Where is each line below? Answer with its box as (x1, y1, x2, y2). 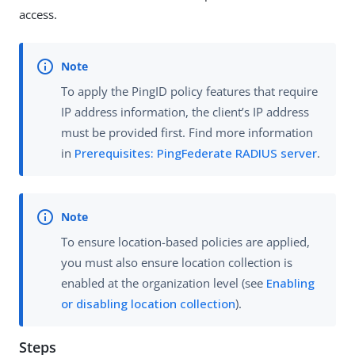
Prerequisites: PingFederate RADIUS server (74, 144, 317, 161)
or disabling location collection (61, 296, 235, 312)
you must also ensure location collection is (61, 254, 292, 271)
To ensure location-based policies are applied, (61, 234, 310, 250)
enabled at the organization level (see (61, 275, 266, 292)
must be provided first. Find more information (61, 124, 313, 140)
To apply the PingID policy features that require (61, 82, 318, 99)
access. (19, 6, 57, 23)
